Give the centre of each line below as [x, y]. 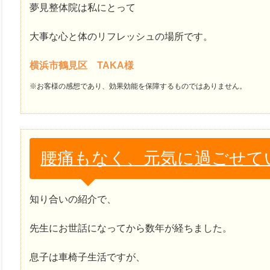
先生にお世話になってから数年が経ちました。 [131, 228]
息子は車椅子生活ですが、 [87, 257]
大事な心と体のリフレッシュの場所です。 [121, 36]
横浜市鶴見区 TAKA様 [82, 65]
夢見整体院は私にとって [83, 7]
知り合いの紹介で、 [73, 199]
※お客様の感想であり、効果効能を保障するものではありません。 [138, 86]
